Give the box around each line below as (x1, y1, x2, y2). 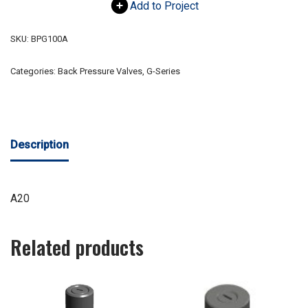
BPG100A (31, 34, 68, 45)
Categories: (10, 66, 58, 77)
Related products (10, 233, 144, 262)
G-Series (146, 66, 180, 77)
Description (10, 138, 69, 152)
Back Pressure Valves (58, 66, 142, 77)
